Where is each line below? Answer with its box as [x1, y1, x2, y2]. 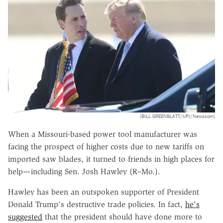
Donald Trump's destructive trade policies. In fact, [8, 199, 185, 209]
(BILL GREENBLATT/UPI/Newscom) [140, 112, 215, 119]
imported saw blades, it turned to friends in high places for [8, 154, 215, 164]
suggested [8, 212, 42, 222]
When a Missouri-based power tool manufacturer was [8, 129, 197, 139]
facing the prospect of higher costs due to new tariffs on [8, 141, 204, 151]
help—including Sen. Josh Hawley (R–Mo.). [8, 166, 160, 176]
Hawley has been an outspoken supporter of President [8, 187, 199, 197]
